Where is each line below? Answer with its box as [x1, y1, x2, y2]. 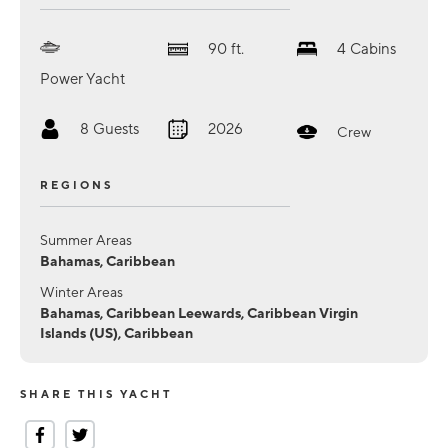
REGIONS [40, 179, 113, 191]
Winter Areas [40, 284, 123, 300]
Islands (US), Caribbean [40, 325, 193, 341]
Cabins [349, 40, 396, 57]
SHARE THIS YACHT [20, 388, 172, 400]
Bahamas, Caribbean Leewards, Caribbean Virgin [40, 305, 358, 321]
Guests [93, 120, 139, 137]
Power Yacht [40, 70, 125, 87]
